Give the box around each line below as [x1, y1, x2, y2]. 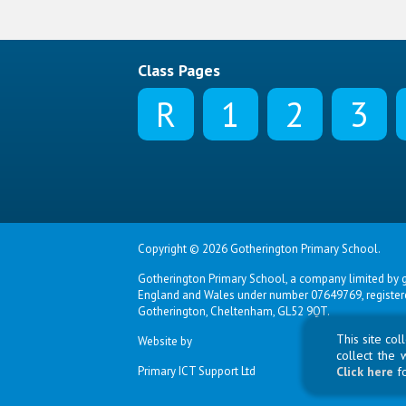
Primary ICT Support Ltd [138, 363, 256, 379]
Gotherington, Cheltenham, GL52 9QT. [138, 304, 330, 319]
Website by [138, 333, 192, 349]
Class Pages [138, 60, 220, 81]
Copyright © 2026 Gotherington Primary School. [138, 241, 381, 256]
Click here [336, 363, 397, 380]
